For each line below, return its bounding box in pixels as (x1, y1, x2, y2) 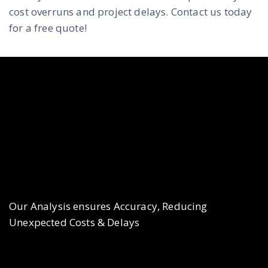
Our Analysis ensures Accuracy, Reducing (9, 199, 208, 214)
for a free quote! (9, 21, 87, 35)
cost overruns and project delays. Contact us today (9, 5, 252, 19)
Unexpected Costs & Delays (9, 215, 140, 230)
